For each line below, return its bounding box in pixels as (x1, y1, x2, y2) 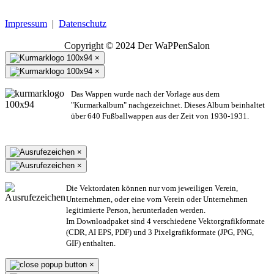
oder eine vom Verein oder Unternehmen (114, 194, 248, 204)
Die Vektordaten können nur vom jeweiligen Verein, (66, 183, 238, 193)
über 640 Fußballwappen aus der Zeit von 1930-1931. (71, 111, 249, 120)
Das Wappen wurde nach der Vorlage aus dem (71, 89, 220, 98)
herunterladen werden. (132, 205, 206, 215)
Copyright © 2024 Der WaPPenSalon (64, 40, 210, 51)
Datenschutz (59, 18, 106, 29)
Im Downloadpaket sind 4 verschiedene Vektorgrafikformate (66, 216, 265, 226)
